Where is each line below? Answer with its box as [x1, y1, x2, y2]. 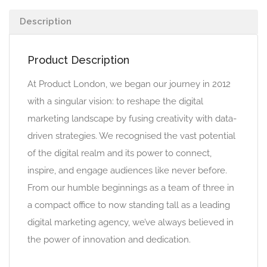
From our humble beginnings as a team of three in [27, 182, 234, 193]
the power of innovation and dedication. [27, 234, 191, 245]
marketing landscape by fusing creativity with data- [27, 113, 237, 124]
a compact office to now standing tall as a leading [27, 200, 230, 210]
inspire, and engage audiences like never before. [27, 165, 227, 176]
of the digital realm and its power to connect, [27, 148, 212, 159]
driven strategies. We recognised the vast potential [27, 131, 235, 141]
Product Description [27, 54, 129, 66]
